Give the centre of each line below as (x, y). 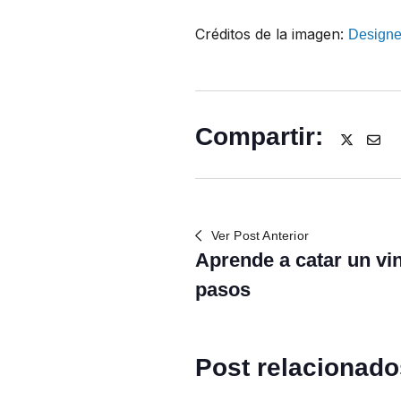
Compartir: (260, 137)
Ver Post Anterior (260, 235)
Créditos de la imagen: (272, 34)
